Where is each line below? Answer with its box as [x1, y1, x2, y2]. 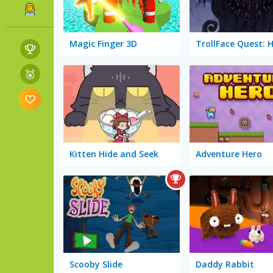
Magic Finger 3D [69, 38, 137, 50]
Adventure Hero [195, 148, 262, 160]
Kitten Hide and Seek [69, 148, 158, 160]
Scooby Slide [69, 258, 122, 271]
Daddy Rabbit [195, 258, 254, 271]
